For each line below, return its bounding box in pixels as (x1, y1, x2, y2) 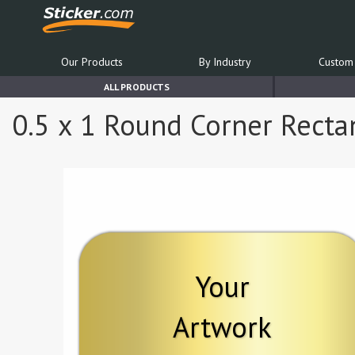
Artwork (172, 307, 272, 345)
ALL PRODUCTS (103, 81, 170, 93)
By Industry (198, 55, 251, 69)
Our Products (60, 55, 123, 69)
